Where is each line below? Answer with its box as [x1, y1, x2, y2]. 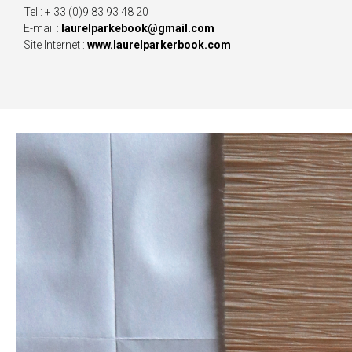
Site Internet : [24, 38, 87, 51]
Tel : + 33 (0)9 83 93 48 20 [24, 5, 148, 18]
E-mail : [24, 22, 61, 35]
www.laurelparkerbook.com [87, 38, 231, 51]
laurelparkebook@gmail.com [61, 22, 214, 35]
